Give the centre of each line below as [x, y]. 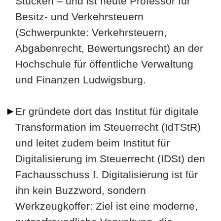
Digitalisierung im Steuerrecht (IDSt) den [110, 159]
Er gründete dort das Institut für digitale [107, 111]
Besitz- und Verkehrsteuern [79, 17]
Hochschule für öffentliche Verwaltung [104, 64]
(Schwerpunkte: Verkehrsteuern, [91, 32]
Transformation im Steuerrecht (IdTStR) [108, 127]
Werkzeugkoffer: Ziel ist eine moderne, [107, 206]
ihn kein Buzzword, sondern [81, 190]
